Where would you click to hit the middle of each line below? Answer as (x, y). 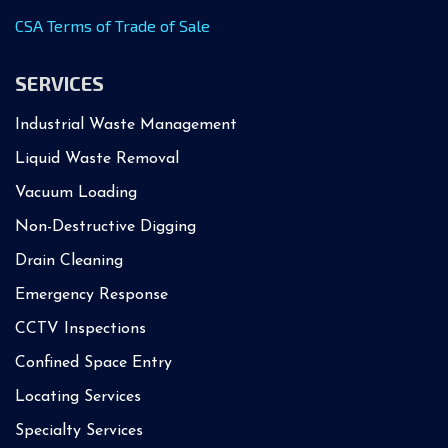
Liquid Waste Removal (97, 158)
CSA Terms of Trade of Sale (112, 25)
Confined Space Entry (93, 362)
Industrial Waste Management (126, 124)
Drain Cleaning (69, 260)
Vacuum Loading (76, 192)
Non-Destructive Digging (105, 226)
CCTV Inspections (80, 328)
